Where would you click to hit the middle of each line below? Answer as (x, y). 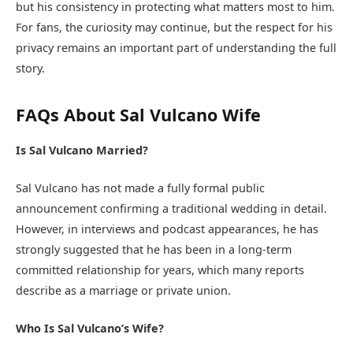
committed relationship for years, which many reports (160, 269)
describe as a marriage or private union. (123, 290)
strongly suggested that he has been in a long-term (154, 249)
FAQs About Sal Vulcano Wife (138, 114)
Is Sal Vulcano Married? (82, 150)
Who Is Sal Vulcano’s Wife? (90, 329)
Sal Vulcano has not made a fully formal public (140, 188)
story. (30, 69)
